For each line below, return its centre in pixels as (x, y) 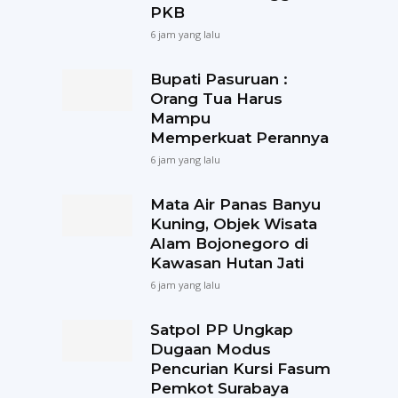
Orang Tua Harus (216, 98)
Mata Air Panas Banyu (235, 204)
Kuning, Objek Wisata (233, 223)
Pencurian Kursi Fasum (240, 368)
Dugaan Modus (210, 349)
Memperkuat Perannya (239, 137)
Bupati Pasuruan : (219, 79)
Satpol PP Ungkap (221, 329)
